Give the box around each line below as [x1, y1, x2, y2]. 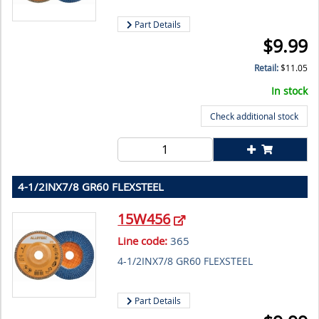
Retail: [254, 62, 281, 75]
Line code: [117, 234, 168, 249]
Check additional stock [210, 110, 298, 122]
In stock [271, 84, 308, 98]
